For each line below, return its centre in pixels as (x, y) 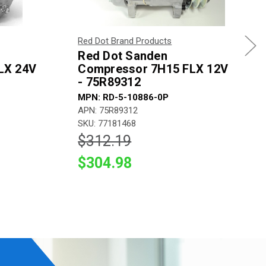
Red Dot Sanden (123, 56)
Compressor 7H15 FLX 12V (153, 69)
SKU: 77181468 (107, 123)
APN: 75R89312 (108, 110)
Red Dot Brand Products (125, 41)
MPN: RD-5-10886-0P (123, 97)
